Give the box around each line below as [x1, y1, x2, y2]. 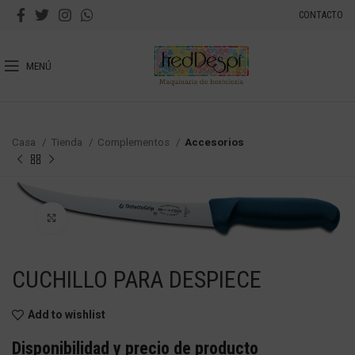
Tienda [51, 136, 85, 148]
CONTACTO [299, 10, 343, 21]
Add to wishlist [27, 308, 105, 322]
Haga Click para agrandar [67, 211, 198, 223]
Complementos [97, 136, 172, 148]
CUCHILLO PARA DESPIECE [12, 265, 261, 293]
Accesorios [185, 136, 244, 148]
